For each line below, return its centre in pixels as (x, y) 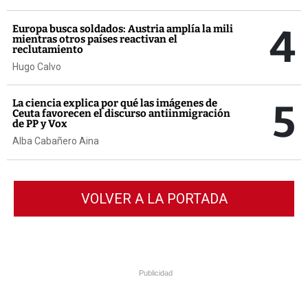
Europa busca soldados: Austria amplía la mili (123, 29)
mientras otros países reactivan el (95, 39)
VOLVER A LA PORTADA (154, 199)
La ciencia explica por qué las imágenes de (115, 103)
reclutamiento (48, 49)
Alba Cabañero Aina (56, 141)
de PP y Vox (40, 124)
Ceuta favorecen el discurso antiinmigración (121, 114)
